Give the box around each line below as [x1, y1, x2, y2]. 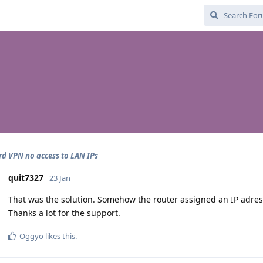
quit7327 [8, 172, 43, 183]
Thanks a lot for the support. [8, 207, 120, 218]
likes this [43, 231, 75, 241]
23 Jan [49, 173, 70, 183]
